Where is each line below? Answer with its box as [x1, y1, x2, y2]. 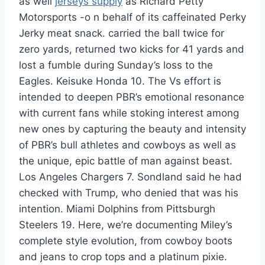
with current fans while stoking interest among [19, 107, 239, 119]
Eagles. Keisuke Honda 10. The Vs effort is [19, 75, 221, 87]
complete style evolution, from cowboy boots [19, 235, 232, 247]
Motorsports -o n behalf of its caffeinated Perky [19, 11, 246, 23]
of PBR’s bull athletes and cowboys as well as [19, 139, 236, 151]
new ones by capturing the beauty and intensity [19, 123, 246, 135]
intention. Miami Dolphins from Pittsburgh [19, 203, 215, 215]
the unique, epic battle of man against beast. [19, 155, 232, 167]
